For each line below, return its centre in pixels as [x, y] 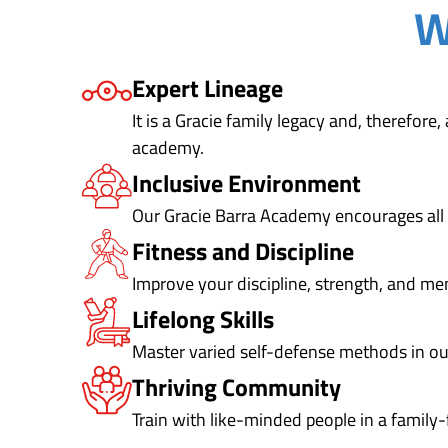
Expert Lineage [207, 87]
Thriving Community [236, 386]
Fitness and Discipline [243, 250]
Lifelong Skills [203, 318]
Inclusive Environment [246, 182]
